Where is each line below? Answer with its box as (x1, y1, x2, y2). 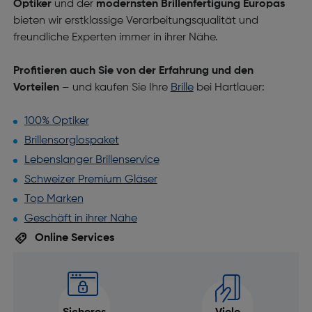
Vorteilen (13, 82, 59, 93)
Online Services (31, 233, 114, 244)
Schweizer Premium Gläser (24, 174, 157, 185)
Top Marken (24, 194, 84, 205)
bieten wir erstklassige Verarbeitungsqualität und (13, 15, 258, 26)
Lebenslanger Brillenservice (24, 155, 159, 166)
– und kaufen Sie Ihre (58, 82, 171, 93)
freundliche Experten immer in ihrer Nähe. (13, 32, 218, 43)
